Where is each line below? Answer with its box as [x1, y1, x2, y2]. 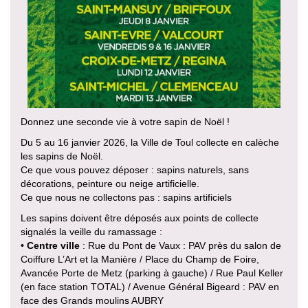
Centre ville [27, 240, 80, 252]
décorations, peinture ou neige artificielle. [21, 178, 199, 190]
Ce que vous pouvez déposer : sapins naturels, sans [21, 164, 249, 176]
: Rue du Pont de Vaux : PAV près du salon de [80, 240, 281, 252]
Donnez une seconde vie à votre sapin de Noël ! [21, 116, 230, 128]
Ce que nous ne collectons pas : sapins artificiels [21, 192, 232, 203]
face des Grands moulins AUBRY [21, 295, 164, 307]
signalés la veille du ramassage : [21, 226, 162, 238]
